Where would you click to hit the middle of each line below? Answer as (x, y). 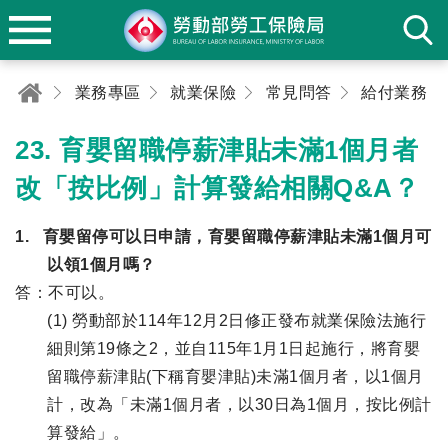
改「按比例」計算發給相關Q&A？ (217, 188)
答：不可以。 (64, 292)
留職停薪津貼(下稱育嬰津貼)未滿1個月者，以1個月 (235, 376)
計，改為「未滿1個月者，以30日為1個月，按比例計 (239, 404)
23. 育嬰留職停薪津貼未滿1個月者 (216, 150)
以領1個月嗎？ (101, 264)
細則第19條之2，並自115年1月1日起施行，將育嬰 (233, 348)
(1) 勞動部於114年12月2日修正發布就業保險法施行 (236, 320)
